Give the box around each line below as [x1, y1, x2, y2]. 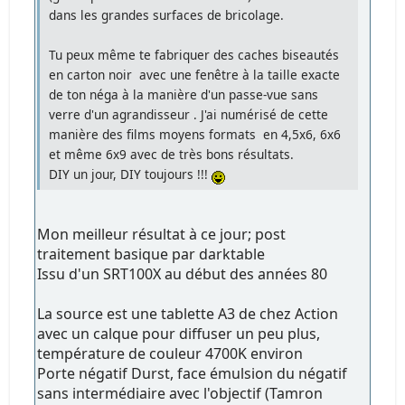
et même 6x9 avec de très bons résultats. [49, 146, 295, 164]
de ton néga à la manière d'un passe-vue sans [49, 86, 319, 104]
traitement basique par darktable [37, 244, 266, 265]
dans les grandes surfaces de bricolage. [49, 6, 285, 24]
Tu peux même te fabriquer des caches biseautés [49, 46, 340, 64]
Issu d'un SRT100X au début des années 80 [37, 264, 328, 285]
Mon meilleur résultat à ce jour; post [37, 224, 287, 245]
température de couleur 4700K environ [37, 344, 304, 364]
